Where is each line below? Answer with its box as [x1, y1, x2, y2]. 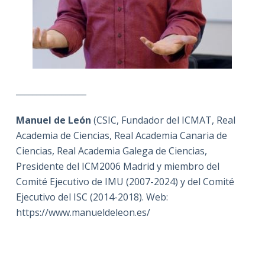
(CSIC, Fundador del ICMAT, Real [91, 113, 235, 127]
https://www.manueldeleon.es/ [15, 205, 150, 219]
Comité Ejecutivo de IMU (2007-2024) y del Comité [15, 174, 234, 188]
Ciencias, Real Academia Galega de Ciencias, [15, 144, 207, 157]
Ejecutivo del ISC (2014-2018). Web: [15, 190, 168, 203]
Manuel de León [15, 113, 91, 127]
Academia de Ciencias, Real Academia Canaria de [15, 128, 227, 142]
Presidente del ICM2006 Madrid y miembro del [15, 159, 219, 173]
